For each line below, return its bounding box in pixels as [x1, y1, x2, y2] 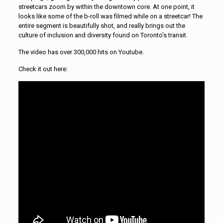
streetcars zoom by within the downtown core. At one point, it [18, 2, 195, 10]
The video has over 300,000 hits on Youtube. [18, 48, 144, 56]
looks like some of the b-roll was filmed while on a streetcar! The [18, 12, 203, 20]
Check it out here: [18, 65, 68, 73]
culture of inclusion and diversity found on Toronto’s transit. [18, 31, 188, 39]
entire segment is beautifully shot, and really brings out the [18, 21, 185, 29]
